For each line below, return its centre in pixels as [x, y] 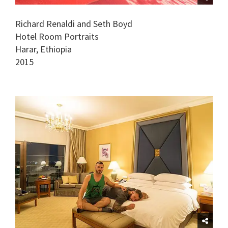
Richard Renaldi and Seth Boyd [74, 23]
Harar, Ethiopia [44, 49]
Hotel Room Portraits [57, 36]
